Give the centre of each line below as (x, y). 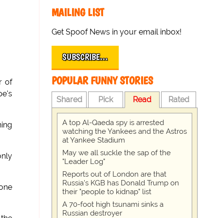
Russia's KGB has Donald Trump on (121, 183)
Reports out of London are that (115, 174)
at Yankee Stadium (94, 140)
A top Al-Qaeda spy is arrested (113, 123)
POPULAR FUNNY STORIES (102, 81)
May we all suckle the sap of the (117, 153)
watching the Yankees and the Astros (125, 131)
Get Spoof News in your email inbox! (117, 32)
